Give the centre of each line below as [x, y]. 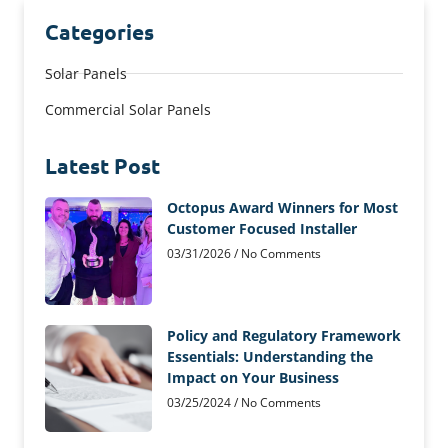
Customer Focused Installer [262, 229]
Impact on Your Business [256, 377]
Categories [99, 32]
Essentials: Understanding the [270, 356]
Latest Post [102, 166]
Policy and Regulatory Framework [284, 335]
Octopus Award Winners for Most [283, 208]
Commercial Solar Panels [128, 110]
